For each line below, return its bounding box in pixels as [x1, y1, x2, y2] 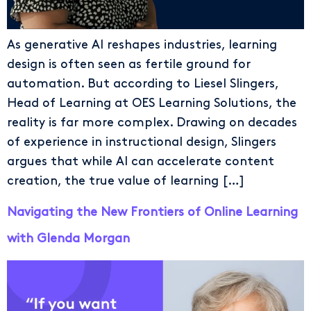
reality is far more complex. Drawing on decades [7, 117, 297, 129]
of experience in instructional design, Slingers [7, 136, 276, 149]
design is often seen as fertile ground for [7, 58, 251, 71]
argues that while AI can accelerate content [7, 155, 274, 168]
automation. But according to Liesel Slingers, [7, 78, 278, 90]
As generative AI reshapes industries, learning [7, 39, 277, 51]
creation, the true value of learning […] [7, 175, 244, 187]
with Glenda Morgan [7, 233, 130, 245]
